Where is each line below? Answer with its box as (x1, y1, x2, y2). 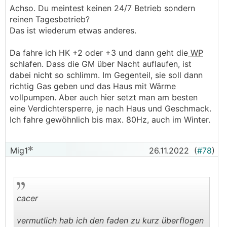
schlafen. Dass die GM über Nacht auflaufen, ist (10, 59, 192, 69)
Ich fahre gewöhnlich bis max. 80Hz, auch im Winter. (10, 115, 210, 125)
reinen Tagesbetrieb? (10, 14, 90, 24)
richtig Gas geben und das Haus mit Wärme (10, 81, 176, 91)
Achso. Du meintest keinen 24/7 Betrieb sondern (10, 3, 195, 13)
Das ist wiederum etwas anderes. (10, 25, 136, 35)
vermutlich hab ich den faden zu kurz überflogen (17, 215, 204, 225)
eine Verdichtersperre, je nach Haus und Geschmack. (10, 103, 211, 113)
